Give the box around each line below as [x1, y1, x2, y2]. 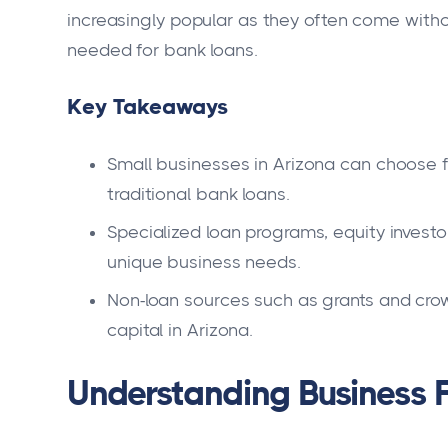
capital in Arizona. [107, 320, 254, 341]
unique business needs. [107, 252, 301, 273]
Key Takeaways [67, 93, 228, 119]
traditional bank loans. [107, 184, 290, 205]
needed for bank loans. [67, 39, 258, 60]
